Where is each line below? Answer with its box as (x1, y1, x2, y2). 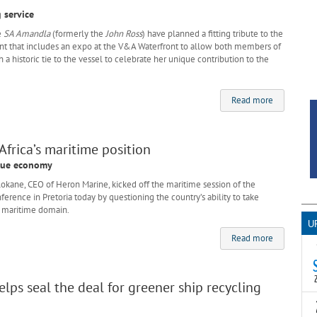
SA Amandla (4, 28, 50, 40)
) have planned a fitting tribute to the (142, 28, 283, 40)
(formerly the (50, 28, 105, 40)
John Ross (105, 28, 142, 40)
